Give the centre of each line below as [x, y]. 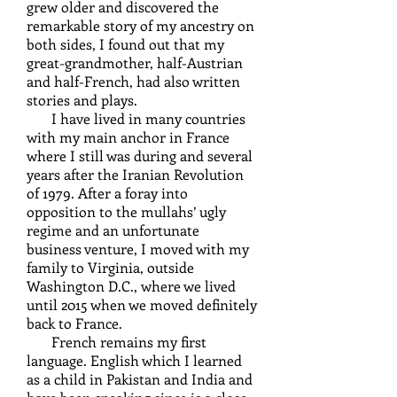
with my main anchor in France [128, 137]
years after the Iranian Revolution [135, 174]
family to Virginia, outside [110, 267]
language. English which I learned [134, 360]
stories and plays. [82, 100]
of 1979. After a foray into [107, 193]
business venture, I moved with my [138, 249]
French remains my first [117, 342]
